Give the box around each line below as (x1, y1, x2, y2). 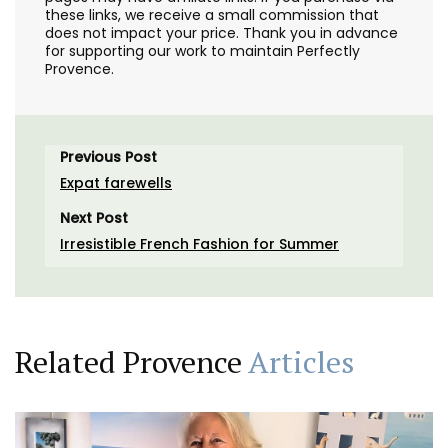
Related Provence (15, 342, 248, 383)
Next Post (60, 208, 128, 229)
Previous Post (60, 147, 157, 168)
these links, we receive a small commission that (45, 5, 379, 26)
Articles (248, 342, 354, 383)
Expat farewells (60, 173, 172, 194)
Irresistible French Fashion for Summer (60, 234, 339, 255)
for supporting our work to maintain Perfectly (45, 41, 360, 62)
